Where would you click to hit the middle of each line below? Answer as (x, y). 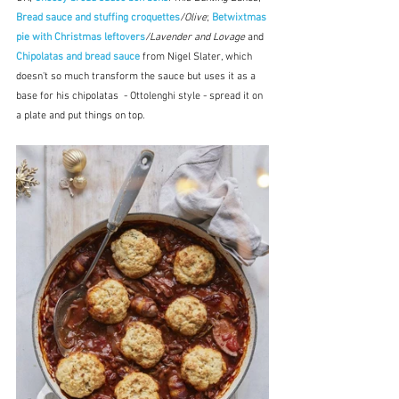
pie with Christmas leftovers (81, 38)
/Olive (193, 18)
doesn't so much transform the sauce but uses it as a (137, 77)
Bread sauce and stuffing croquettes (98, 18)
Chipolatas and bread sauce (78, 57)
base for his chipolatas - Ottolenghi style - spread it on (141, 97)
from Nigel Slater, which (197, 57)
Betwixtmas (240, 18)
